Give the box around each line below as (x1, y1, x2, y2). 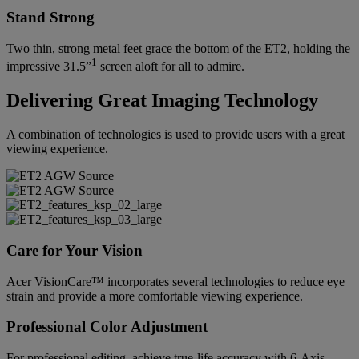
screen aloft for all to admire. (97, 59, 244, 74)
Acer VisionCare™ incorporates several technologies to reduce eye (6, 274, 345, 288)
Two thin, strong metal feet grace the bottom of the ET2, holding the (6, 41, 350, 55)
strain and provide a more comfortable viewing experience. (6, 288, 303, 303)
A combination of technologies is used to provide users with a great (6, 127, 345, 142)
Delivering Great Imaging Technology (6, 90, 318, 111)
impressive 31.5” (6, 59, 91, 74)
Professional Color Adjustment (6, 318, 208, 336)
